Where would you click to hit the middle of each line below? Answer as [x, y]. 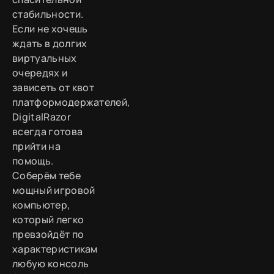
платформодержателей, [71, 102]
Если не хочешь [50, 29]
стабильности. [48, 14]
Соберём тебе [46, 176]
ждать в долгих [50, 44]
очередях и [40, 73]
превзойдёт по [48, 235]
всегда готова [48, 132]
